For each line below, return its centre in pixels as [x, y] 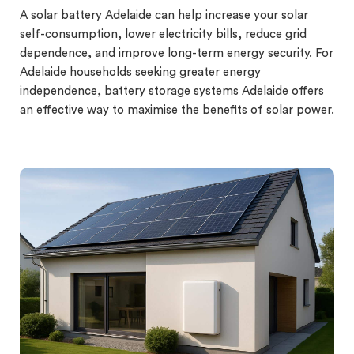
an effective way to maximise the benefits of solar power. [177, 110]
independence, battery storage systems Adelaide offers [172, 91]
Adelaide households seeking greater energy [140, 72]
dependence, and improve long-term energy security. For [177, 53]
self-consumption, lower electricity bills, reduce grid [163, 34]
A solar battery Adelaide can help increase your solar [164, 15]
